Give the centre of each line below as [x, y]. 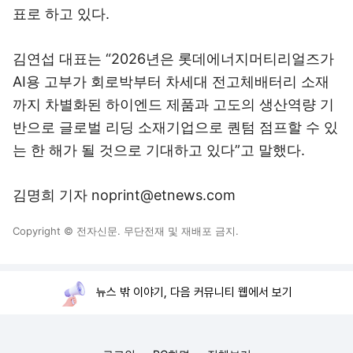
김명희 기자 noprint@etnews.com [124, 195]
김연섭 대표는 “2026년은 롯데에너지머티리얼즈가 [173, 59]
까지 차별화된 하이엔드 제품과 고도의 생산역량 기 [173, 104]
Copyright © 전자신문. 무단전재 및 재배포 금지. [126, 231]
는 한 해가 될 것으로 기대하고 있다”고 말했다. [159, 150]
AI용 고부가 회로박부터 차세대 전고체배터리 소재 [171, 82]
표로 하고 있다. [61, 14]
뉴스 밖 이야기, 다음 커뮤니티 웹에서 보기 [194, 292]
